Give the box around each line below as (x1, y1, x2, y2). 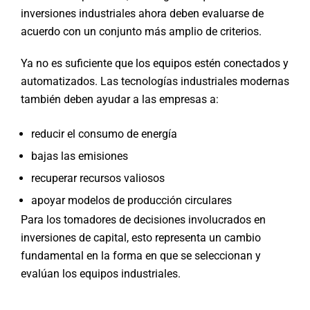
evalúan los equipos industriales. (20, 266, 181, 280)
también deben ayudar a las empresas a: (20, 92, 219, 106)
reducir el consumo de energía (30, 127, 177, 140)
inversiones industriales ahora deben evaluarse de (20, 6, 264, 20)
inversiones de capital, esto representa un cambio (20, 230, 261, 244)
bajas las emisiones (30, 149, 128, 163)
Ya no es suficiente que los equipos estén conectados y (20, 56, 289, 70)
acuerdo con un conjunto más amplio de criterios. (20, 24, 262, 38)
